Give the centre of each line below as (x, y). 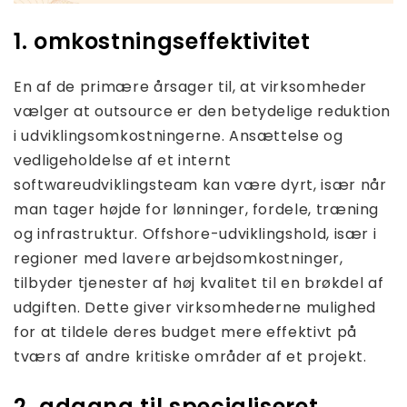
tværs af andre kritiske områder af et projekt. (190, 357)
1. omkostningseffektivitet (162, 42)
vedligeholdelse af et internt (123, 161)
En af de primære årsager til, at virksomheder (190, 87)
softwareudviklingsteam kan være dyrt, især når (200, 185)
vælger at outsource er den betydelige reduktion (203, 112)
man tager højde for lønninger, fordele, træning (197, 210)
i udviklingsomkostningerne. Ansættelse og (179, 136)
